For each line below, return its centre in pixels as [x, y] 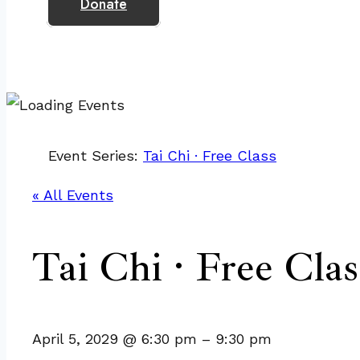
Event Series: [96, 155]
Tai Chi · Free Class [210, 155]
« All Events [73, 195]
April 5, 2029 [78, 339]
